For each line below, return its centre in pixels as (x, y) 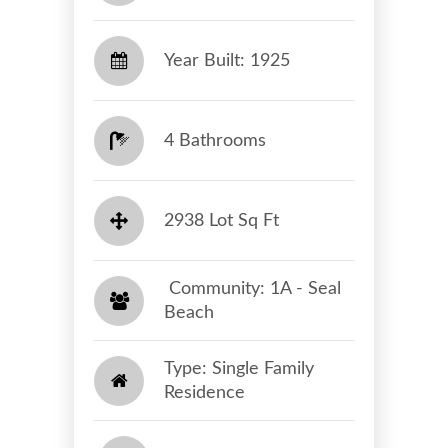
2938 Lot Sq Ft (221, 220)
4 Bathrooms (215, 140)
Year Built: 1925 (227, 60)
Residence (204, 392)
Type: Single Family (239, 368)
